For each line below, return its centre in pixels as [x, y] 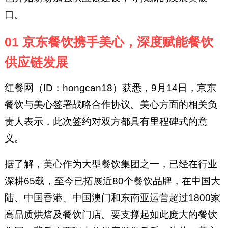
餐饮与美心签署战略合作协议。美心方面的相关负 [111, 105]
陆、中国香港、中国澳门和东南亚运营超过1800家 [112, 198]
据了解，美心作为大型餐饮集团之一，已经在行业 [111, 164]
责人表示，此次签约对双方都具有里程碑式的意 [106, 122]
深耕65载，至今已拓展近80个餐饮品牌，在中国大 [112, 181]
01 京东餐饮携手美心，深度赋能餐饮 [109, 42]
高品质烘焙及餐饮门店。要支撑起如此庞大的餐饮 [111, 215]
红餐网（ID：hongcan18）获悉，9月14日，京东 [110, 88]
